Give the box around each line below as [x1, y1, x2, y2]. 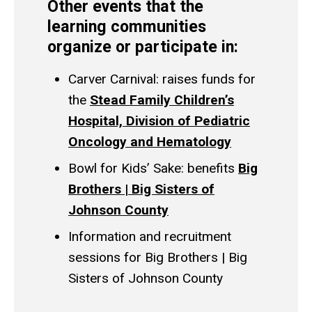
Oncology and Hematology [68, 133, 231, 150]
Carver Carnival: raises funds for [68, 70, 256, 87]
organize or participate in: [47, 37, 238, 57]
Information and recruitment [68, 228, 231, 244]
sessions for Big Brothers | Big [68, 249, 247, 265]
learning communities [47, 17, 206, 37]
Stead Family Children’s [90, 91, 234, 108]
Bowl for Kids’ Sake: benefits [68, 159, 238, 176]
